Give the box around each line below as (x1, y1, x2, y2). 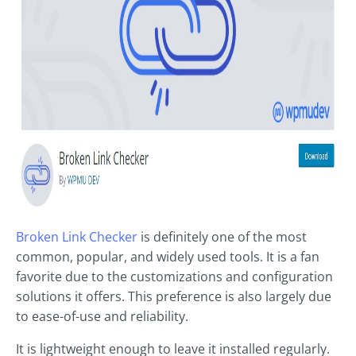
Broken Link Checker (16, 228, 137, 246)
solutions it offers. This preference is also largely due (16, 288, 331, 306)
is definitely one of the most (137, 228, 307, 246)
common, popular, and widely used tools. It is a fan (16, 248, 319, 266)
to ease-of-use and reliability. (16, 308, 188, 326)
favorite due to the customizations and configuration (16, 268, 333, 286)
